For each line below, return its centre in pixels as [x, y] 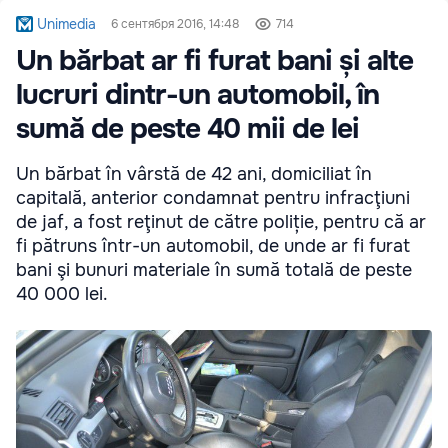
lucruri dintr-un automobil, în [197, 94]
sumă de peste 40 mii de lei [187, 128]
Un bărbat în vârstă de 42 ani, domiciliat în [194, 173]
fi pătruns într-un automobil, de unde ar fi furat [213, 245]
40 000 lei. [62, 293]
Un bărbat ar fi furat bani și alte [214, 60]
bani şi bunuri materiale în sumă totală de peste [214, 269]
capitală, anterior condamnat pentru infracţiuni [213, 197]
